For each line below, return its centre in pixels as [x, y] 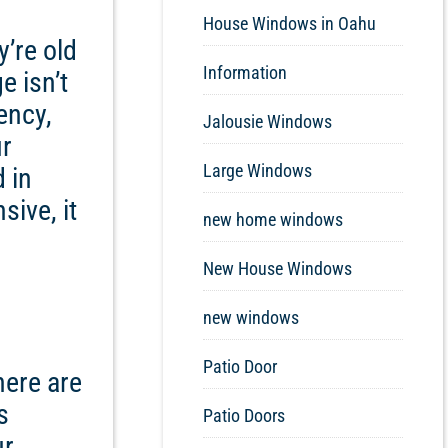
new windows [251, 318]
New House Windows [277, 269]
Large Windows [257, 171]
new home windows [273, 220]
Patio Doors [244, 416]
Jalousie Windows [267, 122]
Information [245, 73]
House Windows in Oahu [289, 24]
